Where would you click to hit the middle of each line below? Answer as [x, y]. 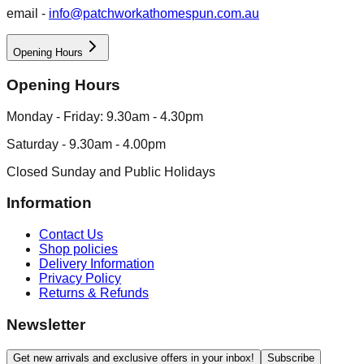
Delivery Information [97, 264]
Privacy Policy [80, 279]
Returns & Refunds [94, 293]
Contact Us [71, 235]
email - [26, 14]
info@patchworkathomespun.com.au [154, 14]
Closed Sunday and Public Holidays [111, 171]
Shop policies [78, 249]
